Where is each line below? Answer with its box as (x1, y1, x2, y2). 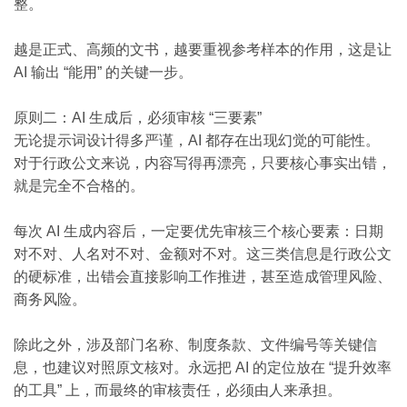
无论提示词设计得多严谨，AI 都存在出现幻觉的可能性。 (14, 133, 380, 148)
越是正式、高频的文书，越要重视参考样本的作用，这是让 (14, 42, 392, 57)
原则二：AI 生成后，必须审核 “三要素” (14, 110, 262, 125)
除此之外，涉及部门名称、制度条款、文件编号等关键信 (14, 337, 377, 352)
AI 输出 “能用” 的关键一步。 (14, 65, 193, 80)
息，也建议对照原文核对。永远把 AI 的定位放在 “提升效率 (14, 360, 392, 375)
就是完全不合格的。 (14, 178, 144, 194)
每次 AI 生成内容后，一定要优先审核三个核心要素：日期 (14, 223, 383, 239)
